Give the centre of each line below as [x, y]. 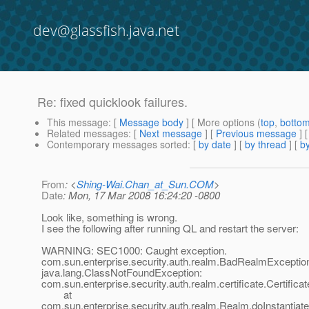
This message [78, 122]
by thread [266, 144]
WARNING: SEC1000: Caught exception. [134, 250]
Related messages [88, 133]
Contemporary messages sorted [117, 144]
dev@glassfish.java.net [106, 30]
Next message [171, 133]
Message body [151, 122]
